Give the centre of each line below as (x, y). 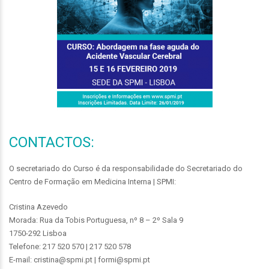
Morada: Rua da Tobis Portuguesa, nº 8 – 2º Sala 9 (96, 220)
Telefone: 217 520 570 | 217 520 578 (70, 246)
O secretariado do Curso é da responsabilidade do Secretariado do (126, 168)
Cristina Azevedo (38, 207)
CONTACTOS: (52, 142)
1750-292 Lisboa (38, 233)
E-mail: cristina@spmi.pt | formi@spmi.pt (80, 259)
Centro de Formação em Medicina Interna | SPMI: (92, 181)
